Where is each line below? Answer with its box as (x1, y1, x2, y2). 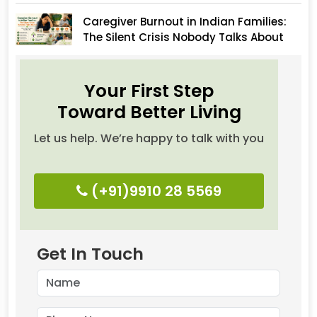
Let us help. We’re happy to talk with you (34, 130, 264, 147)
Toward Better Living (57, 100, 241, 125)
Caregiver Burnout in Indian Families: (83, 14, 287, 29)
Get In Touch (37, 242, 144, 266)
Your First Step (84, 79, 214, 104)
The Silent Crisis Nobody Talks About (83, 30, 284, 45)
